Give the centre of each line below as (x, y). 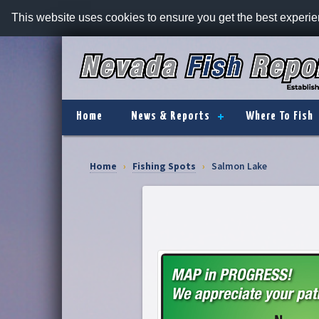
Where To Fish (279, 116)
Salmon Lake (239, 166)
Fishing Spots (164, 166)
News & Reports (171, 116)
